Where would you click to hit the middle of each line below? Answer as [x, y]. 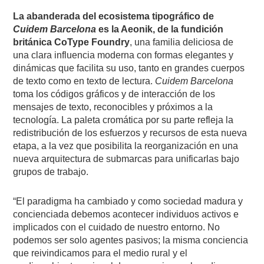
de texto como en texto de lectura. [84, 81]
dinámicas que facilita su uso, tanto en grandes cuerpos [129, 68]
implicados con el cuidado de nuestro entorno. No [117, 227]
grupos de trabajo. [51, 171]
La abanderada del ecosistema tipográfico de [114, 16]
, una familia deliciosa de [182, 42]
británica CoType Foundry [72, 42]
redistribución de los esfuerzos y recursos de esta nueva [130, 133]
